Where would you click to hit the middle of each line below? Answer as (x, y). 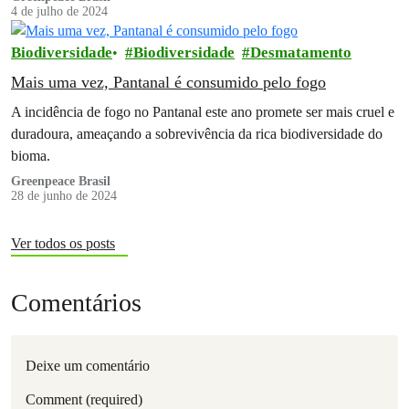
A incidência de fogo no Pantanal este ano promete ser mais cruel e (203, 111)
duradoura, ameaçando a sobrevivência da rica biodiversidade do (197, 133)
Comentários (76, 302)
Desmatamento (301, 52)
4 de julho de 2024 (59, 11)
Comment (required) (84, 399)
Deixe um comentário (88, 365)
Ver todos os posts (63, 243)
